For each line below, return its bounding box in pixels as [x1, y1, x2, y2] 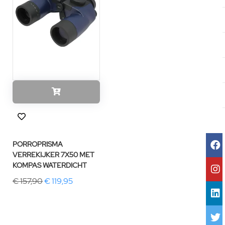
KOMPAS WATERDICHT [13, 160, 87, 170]
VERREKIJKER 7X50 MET [13, 150, 94, 160]
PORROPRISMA [13, 139, 63, 149]
